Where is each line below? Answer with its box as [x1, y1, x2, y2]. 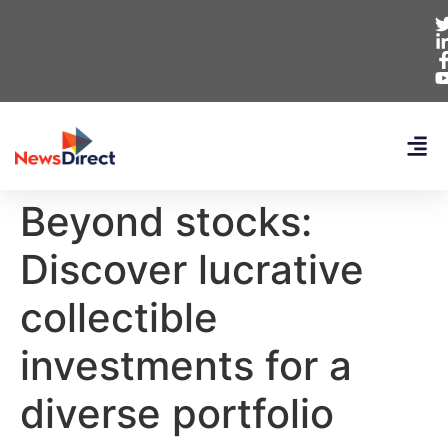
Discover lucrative [20, 245, 364, 294]
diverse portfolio [20, 389, 334, 438]
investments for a [20, 341, 352, 390]
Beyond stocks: [20, 197, 312, 246]
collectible [20, 293, 218, 342]
